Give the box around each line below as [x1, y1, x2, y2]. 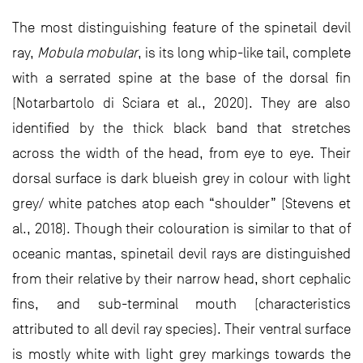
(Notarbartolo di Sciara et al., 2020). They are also [12, 94, 351, 111]
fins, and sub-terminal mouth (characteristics [12, 295, 351, 312]
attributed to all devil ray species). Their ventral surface [12, 320, 351, 337]
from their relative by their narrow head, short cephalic [12, 270, 351, 287]
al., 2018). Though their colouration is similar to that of [12, 220, 351, 237]
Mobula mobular [37, 44, 138, 61]
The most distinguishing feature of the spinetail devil [12, 19, 351, 36]
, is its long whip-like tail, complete [138, 44, 351, 61]
